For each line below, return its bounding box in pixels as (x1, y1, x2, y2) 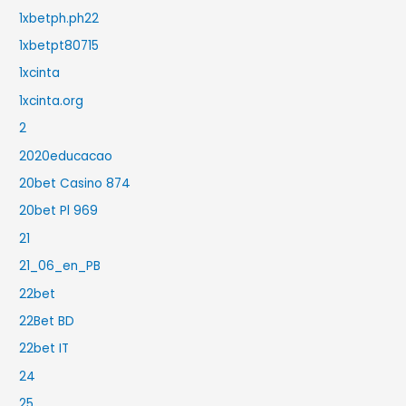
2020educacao (19, 147, 113, 165)
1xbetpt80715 (19, 36, 100, 54)
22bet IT (19, 340, 70, 358)
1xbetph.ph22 (19, 9, 100, 27)
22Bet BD (19, 313, 75, 331)
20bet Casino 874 (19, 175, 131, 192)
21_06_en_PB (19, 257, 101, 275)
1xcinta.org (19, 92, 84, 110)
